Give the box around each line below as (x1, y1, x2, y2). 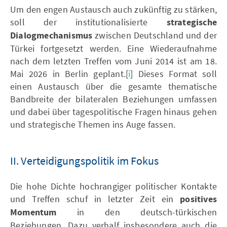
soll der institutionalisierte (10, 16, 167, 28)
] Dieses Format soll (130, 67, 217, 80)
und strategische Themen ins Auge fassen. (10, 118, 176, 130)
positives (180, 193, 217, 206)
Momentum (10, 206, 57, 219)
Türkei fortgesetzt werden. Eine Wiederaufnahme (10, 42, 217, 54)
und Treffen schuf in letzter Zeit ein (10, 193, 180, 205)
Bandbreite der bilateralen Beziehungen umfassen (10, 93, 217, 105)
